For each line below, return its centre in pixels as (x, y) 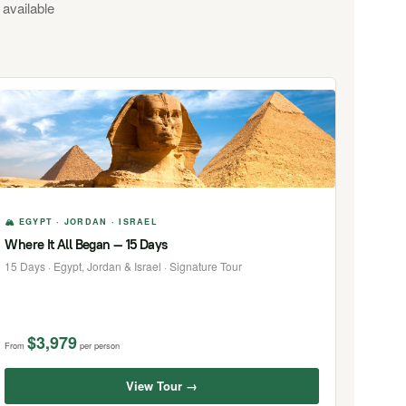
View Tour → (162, 385)
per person (100, 345)
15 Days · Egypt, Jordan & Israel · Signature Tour (124, 266)
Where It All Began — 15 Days (86, 244)
